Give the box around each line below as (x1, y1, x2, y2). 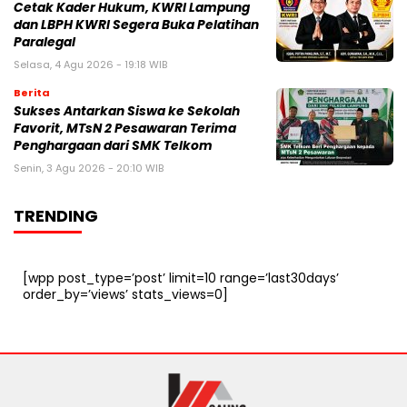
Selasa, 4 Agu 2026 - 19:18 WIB (14, 57, 167, 73)
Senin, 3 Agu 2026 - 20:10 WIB (14, 161, 164, 176)
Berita (14, 85, 50, 101)
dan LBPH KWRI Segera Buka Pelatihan (14, 16, 259, 35)
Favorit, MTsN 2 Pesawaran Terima (14, 120, 236, 138)
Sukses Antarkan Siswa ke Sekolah (14, 103, 240, 121)
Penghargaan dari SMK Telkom (14, 137, 213, 155)
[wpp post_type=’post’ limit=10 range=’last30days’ (23, 269, 339, 288)
